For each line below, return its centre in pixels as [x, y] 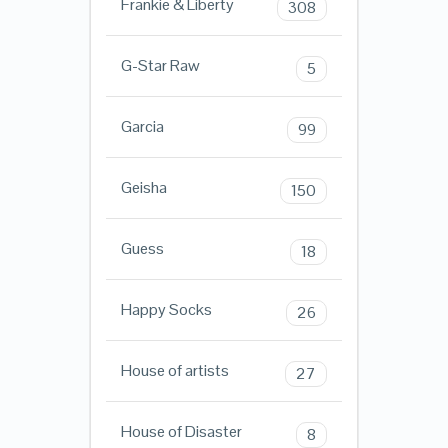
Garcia [142, 127]
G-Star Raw [160, 66]
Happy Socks [166, 310]
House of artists [174, 371]
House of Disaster [181, 432]
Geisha [143, 188]
